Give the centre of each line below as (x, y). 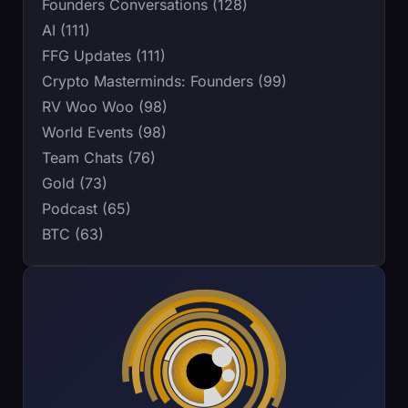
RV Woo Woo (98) (105, 107)
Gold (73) (75, 184)
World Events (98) (104, 133)
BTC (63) (73, 235)
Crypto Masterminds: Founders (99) (164, 82)
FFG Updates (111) (104, 56)
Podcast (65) (87, 209)
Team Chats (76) (99, 158)
